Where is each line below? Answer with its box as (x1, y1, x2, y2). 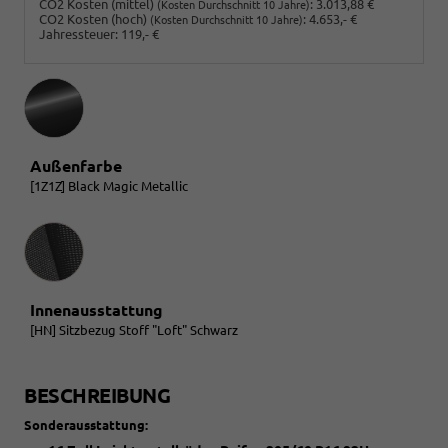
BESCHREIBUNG (24, 383, 170, 407)
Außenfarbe (30, 156, 122, 175)
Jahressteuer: (39, 26, 118, 41)
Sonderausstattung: (24, 417, 148, 432)
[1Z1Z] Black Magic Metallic (30, 178, 188, 193)
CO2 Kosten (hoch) (39, 11, 150, 26)
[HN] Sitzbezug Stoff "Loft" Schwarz (30, 322, 238, 337)
